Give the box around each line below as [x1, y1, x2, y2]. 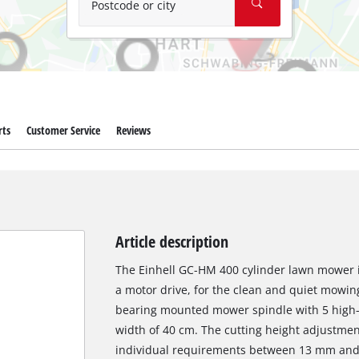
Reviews [115, 123, 151, 139]
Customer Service [26, 123, 100, 139]
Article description [115, 230, 228, 253]
